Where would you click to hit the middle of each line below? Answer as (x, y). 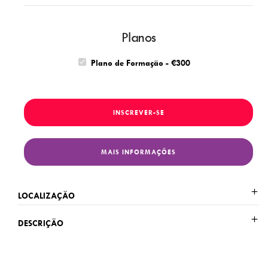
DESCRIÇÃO (41, 223)
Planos (138, 37)
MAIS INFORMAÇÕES (138, 152)
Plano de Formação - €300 (141, 63)
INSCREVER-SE (138, 112)
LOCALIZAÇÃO (46, 196)
